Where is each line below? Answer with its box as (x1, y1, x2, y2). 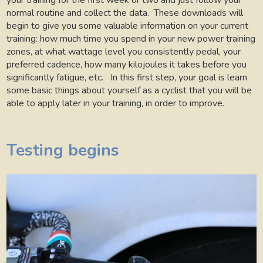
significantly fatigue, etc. (6, 71, 106, 85)
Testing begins (6, 139, 120, 161)
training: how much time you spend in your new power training (6, 32, 256, 46)
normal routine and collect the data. (6, 6, 150, 20)
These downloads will (154, 6, 244, 20)
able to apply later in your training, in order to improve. (6, 97, 225, 110)
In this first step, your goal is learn (110, 71, 248, 85)
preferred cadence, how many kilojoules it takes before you (6, 58, 247, 72)
